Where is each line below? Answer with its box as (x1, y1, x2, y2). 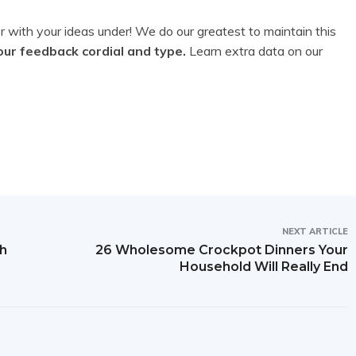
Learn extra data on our (186, 43, 323, 60)
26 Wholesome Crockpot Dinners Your (95, 242, 349, 258)
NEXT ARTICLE (282, 226, 349, 238)
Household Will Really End (180, 259, 349, 275)
